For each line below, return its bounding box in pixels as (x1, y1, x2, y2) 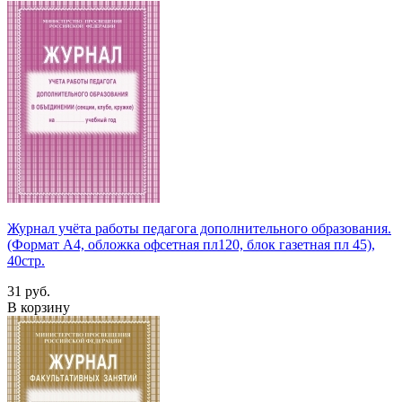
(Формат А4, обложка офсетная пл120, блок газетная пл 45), (7, 236, 375, 252)
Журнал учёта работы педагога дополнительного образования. (7, 220, 391, 236)
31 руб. (7, 283, 50, 299)
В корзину (7, 299, 70, 315)
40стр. (7, 252, 45, 268)
